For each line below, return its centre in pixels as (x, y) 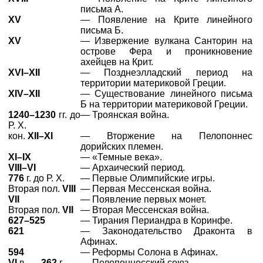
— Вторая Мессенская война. (145, 210)
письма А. (102, 9)
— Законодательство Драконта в (166, 231)
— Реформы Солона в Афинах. (149, 252)
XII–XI (40, 136)
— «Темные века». (121, 157)
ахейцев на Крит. (117, 62)
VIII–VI (22, 168)
